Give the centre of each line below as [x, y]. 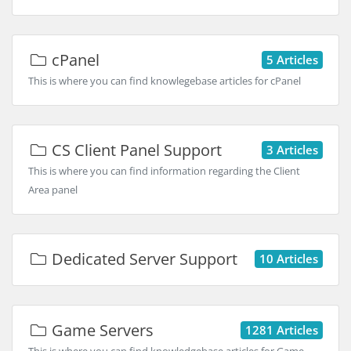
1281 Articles [282, 329]
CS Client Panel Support [135, 150]
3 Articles [292, 149]
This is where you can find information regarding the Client [164, 171]
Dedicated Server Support [143, 259]
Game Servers [101, 330]
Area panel [53, 190]
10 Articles [289, 258]
